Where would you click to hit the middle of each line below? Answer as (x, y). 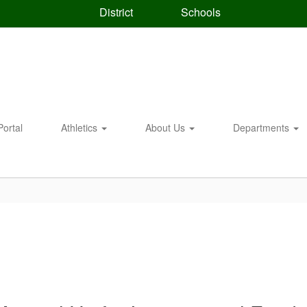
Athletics (81, 127)
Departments (262, 127)
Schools (199, 12)
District (114, 12)
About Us (167, 127)
